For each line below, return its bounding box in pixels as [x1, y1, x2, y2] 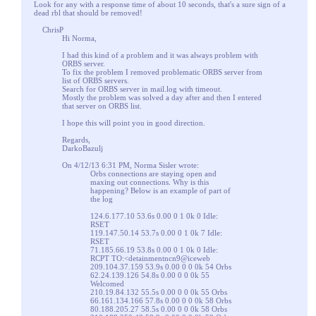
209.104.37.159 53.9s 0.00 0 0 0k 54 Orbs [90, 262, 231, 271]
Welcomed [90, 279, 124, 288]
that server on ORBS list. [62, 102, 142, 110]
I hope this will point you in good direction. [62, 119, 205, 127]
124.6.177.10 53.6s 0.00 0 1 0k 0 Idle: [90, 212, 218, 220]
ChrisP [34, 25, 63, 34]
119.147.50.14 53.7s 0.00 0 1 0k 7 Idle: [90, 229, 222, 237]
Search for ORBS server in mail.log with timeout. [62, 85, 222, 93]
